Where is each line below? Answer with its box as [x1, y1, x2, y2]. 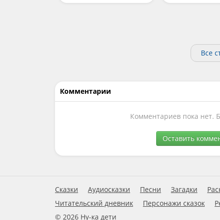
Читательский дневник [55, 198, 133, 208]
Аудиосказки [88, 185, 130, 194]
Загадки [171, 185, 197, 194]
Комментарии [60, 86, 111, 96]
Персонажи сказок [143, 198, 205, 208]
